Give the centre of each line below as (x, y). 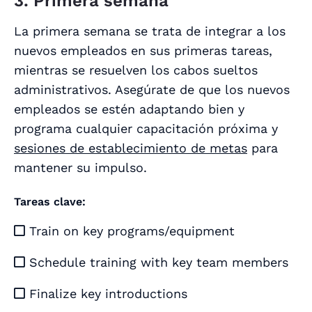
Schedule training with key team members (157, 263)
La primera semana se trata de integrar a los (150, 31)
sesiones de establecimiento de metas (131, 148)
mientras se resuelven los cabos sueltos (136, 70)
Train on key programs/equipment (130, 231)
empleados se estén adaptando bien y (129, 109)
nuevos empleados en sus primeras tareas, (143, 51)
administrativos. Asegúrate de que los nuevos (152, 90)
